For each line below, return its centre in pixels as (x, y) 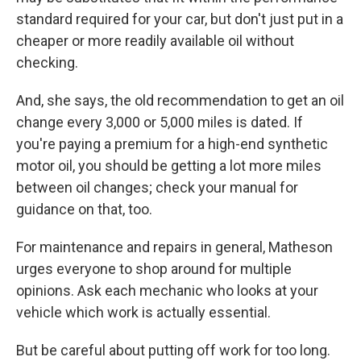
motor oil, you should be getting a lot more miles (169, 166)
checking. (47, 62)
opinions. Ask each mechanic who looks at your (167, 290)
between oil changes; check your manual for (157, 187)
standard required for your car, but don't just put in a (180, 19)
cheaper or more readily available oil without (155, 41)
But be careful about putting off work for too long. (173, 350)
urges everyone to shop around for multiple (154, 269)
